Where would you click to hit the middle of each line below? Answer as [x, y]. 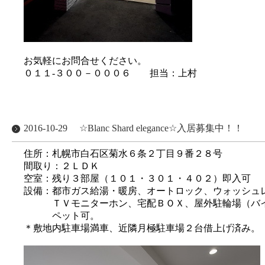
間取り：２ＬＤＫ [62, 166]
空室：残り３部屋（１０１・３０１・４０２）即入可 [137, 178]
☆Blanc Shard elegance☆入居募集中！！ [161, 128]
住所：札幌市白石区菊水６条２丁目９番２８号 [123, 153]
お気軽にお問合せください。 [85, 61]
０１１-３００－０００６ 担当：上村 [110, 73]
